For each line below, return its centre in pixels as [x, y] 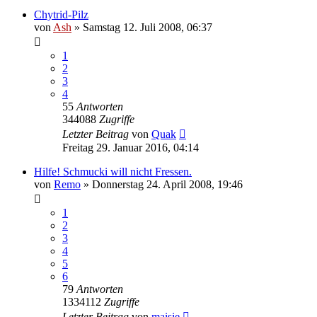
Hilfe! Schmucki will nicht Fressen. [113, 171]
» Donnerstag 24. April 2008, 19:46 [162, 184]
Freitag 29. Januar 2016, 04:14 [131, 147]
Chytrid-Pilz [61, 14]
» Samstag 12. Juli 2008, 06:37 [142, 27]
